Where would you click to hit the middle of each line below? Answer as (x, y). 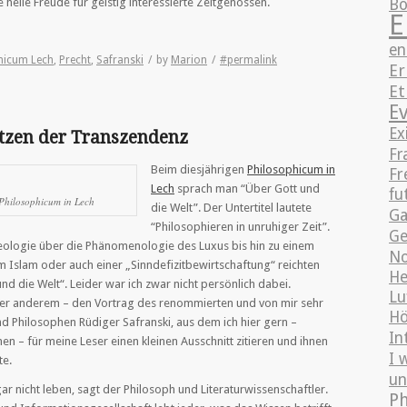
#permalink (248, 60)
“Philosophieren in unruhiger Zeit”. (240, 227)
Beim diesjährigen (199, 170)
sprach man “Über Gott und (247, 189)
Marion (189, 60)
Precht (75, 60)
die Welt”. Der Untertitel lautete (231, 208)
